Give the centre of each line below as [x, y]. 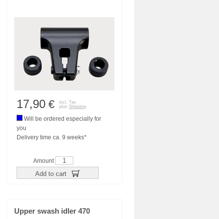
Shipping [77, 107]
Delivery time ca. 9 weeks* [52, 137]
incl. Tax [68, 102]
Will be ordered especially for [62, 119]
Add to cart [52, 174]
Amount [44, 161]
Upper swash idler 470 [52, 211]
